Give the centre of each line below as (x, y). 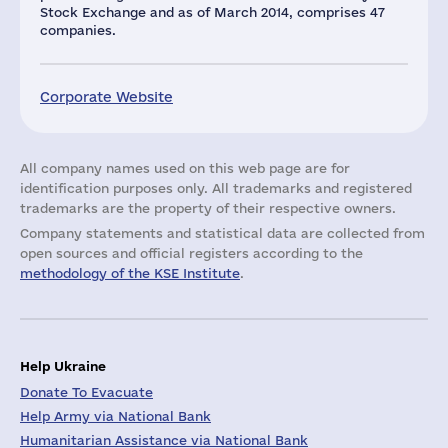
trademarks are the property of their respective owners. (208, 208)
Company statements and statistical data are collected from (222, 233)
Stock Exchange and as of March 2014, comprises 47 (212, 12)
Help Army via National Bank (115, 416)
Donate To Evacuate (86, 392)
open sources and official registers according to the (191, 253)
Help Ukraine (63, 365)
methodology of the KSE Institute (130, 273)
